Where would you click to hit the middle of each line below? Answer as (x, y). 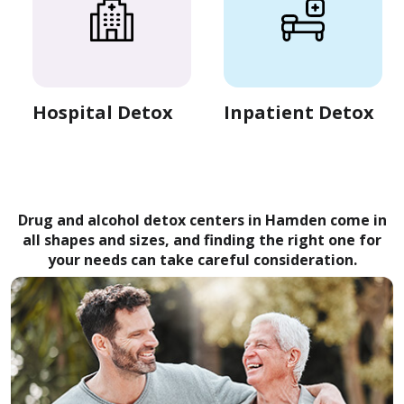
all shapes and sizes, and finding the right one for (202, 240)
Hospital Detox (103, 113)
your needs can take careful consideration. (202, 260)
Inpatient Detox (299, 113)
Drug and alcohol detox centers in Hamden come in (202, 220)
